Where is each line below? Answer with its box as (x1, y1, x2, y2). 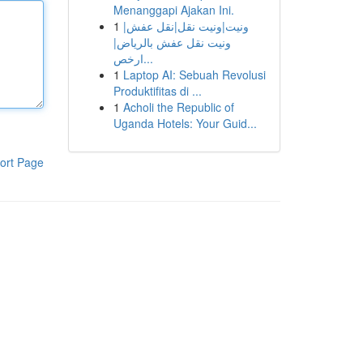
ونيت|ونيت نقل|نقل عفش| (122, 18, 249, 34)
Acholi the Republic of (122, 99, 234, 115)
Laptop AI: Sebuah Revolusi (122, 66, 266, 83)
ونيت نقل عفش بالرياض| (113, 34, 231, 50)
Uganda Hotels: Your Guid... (113, 115, 257, 131)
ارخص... (143, 50, 153, 66)
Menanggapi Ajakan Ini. (113, 2, 234, 18)
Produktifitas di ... (113, 83, 202, 99)
